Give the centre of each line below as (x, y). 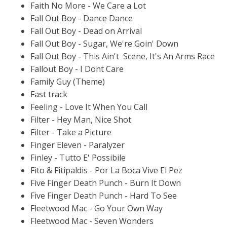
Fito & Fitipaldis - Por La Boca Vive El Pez (106, 170)
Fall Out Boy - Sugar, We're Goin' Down (104, 43)
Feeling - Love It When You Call (89, 107)
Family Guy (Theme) (68, 81)
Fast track (49, 94)
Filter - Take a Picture (71, 132)
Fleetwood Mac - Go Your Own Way (97, 208)
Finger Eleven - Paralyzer (78, 145)
